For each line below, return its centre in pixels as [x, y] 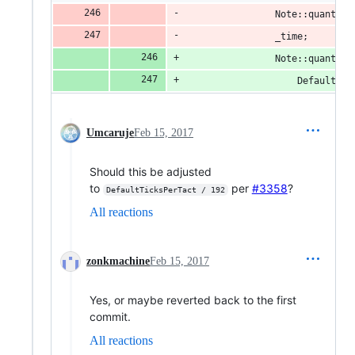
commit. [110, 317]
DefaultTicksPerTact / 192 [165, 190]
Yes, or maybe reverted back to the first [193, 300]
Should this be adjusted [151, 172]
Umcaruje [110, 133]
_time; [292, 36]
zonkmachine [118, 261]
